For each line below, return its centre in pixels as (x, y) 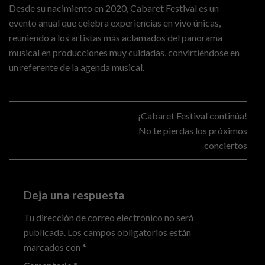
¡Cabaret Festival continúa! (193, 116)
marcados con (53, 247)
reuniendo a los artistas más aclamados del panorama (116, 38)
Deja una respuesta (75, 195)
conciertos (226, 146)
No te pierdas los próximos (193, 131)
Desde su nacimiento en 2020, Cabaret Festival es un (114, 8)
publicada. (45, 232)
